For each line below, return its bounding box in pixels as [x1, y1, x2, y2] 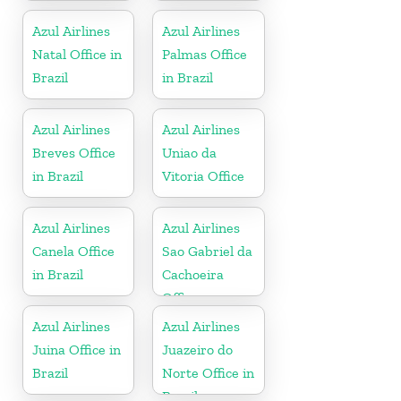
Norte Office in [162, 363, 255, 381]
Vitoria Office [162, 166, 245, 184]
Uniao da [162, 143, 218, 161]
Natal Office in [32, 45, 122, 63]
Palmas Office [162, 45, 248, 63]
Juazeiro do [162, 340, 234, 358]
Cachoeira [162, 265, 225, 283]
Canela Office [32, 242, 115, 260]
